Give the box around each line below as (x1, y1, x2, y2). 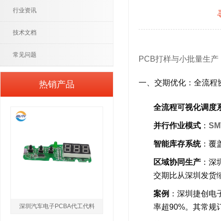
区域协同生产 (153, 158, 201, 166)
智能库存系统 (153, 140, 201, 148)
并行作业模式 (153, 121, 201, 130)
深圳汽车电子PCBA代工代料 (19, 203, 95, 210)
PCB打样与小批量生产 (139, 55, 219, 63)
